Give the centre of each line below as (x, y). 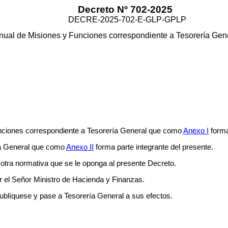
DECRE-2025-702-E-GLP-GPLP (127, 20)
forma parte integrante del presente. (153, 147)
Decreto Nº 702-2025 (125, 9)
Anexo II (80, 147)
